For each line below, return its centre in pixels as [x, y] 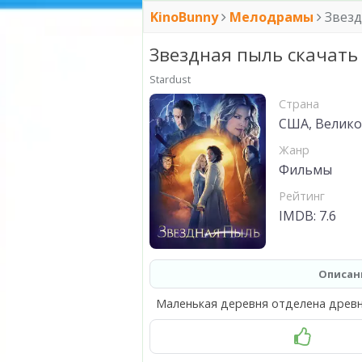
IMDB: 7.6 [307, 216]
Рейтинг [302, 196]
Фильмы [305, 170]
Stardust [170, 80]
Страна [299, 104]
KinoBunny [186, 17]
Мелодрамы [271, 17]
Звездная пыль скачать [254, 55]
